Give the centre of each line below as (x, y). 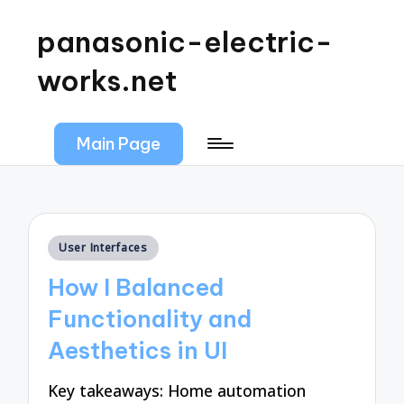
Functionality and (150, 320)
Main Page (119, 144)
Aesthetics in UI (138, 351)
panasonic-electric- (185, 42)
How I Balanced (136, 288)
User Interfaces (103, 247)
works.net (107, 81)
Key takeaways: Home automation (177, 390)
